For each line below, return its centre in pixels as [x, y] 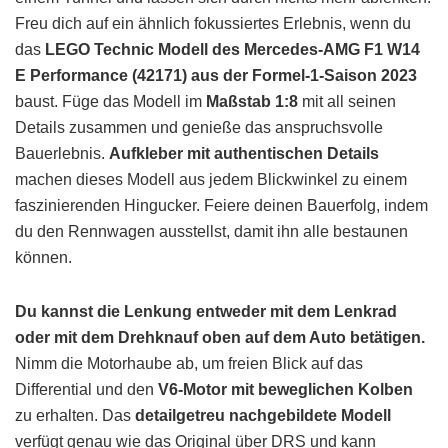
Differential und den [86, 389]
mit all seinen [349, 101]
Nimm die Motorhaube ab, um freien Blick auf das [189, 363]
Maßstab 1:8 [254, 101]
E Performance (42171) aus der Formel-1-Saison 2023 [216, 75]
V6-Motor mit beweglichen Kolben [285, 389]
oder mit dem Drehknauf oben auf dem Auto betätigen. [220, 337]
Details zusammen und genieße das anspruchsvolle [199, 127]
